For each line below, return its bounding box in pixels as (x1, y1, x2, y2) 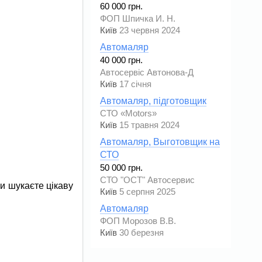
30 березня (119, 228, 164, 237)
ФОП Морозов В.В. (100, 216, 176, 226)
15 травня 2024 (119, 120, 180, 130)
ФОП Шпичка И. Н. (100, 14, 175, 23)
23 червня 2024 (119, 26, 180, 35)
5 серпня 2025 (119, 187, 175, 196)
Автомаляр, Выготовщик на (100, 137, 220, 147)
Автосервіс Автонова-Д (100, 68, 194, 77)
